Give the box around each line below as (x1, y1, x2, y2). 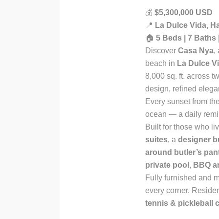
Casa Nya (178, 46, 214, 55)
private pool (145, 161, 189, 169)
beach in (145, 59, 177, 67)
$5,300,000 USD (154, 8, 213, 17)
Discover (145, 46, 178, 55)
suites (145, 135, 168, 144)
